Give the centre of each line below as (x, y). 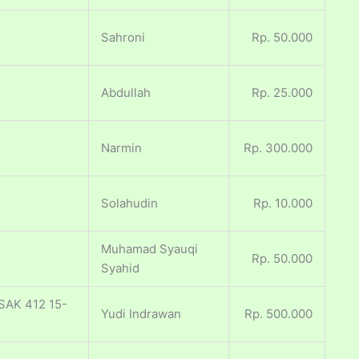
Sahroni (123, 38)
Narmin (121, 148)
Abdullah (126, 93)
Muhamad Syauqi (149, 249)
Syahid (120, 268)
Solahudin (129, 204)
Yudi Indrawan (141, 314)
